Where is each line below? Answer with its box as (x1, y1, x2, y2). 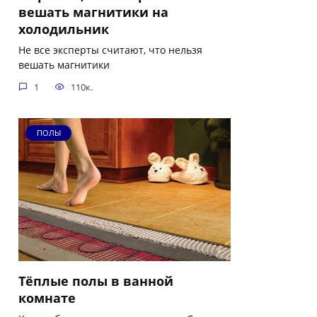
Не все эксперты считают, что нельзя (18, 43, 202, 57)
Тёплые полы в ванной (18, 272, 173, 289)
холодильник (18, 21, 109, 38)
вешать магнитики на (18, 4, 168, 21)
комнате (18, 289, 76, 306)
